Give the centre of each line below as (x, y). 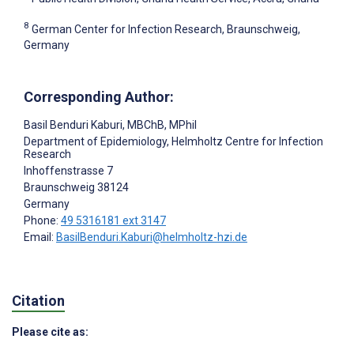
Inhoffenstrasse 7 (68, 170)
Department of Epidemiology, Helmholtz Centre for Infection (173, 141)
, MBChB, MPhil (160, 124)
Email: (40, 237)
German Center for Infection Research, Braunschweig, (166, 29)
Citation (38, 301)
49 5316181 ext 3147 (113, 220)
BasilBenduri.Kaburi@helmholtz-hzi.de (152, 237)
